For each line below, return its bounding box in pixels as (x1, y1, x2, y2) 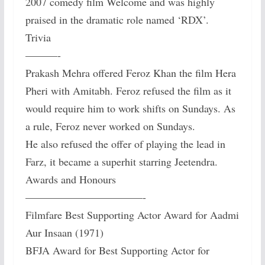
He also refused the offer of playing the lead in (25, 137, 225, 151)
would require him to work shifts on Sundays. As (25, 101, 235, 116)
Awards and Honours (25, 172, 116, 187)
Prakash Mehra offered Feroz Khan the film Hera (25, 66, 236, 80)
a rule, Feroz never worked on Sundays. (25, 119, 195, 134)
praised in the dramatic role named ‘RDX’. (25, 12, 209, 27)
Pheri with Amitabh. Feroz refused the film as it (25, 83, 231, 98)
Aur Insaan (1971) (25, 225, 104, 240)
